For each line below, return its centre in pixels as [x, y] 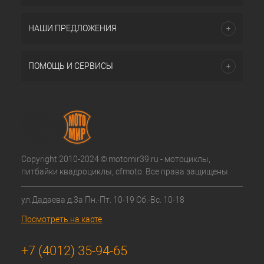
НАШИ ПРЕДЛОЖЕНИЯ [72, 28]
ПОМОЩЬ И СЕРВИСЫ [71, 66]
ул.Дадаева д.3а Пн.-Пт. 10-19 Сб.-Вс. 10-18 [103, 200]
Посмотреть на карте [62, 219]
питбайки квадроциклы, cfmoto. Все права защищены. [126, 171]
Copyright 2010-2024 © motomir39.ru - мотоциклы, [116, 159]
